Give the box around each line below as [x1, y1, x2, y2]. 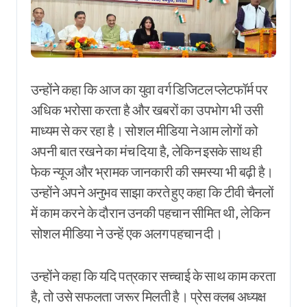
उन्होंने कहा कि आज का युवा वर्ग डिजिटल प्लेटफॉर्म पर [31, 80, 268, 98]
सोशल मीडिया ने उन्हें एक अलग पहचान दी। [31, 224, 223, 242]
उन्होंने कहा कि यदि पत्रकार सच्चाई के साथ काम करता [31, 267, 275, 284]
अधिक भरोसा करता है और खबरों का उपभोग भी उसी [31, 101, 264, 119]
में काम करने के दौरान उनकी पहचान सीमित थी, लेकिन [31, 204, 270, 221]
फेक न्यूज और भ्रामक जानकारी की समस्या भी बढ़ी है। [31, 162, 273, 180]
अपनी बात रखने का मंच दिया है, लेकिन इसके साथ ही [31, 142, 262, 160]
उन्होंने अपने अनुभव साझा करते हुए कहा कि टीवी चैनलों [31, 183, 273, 201]
